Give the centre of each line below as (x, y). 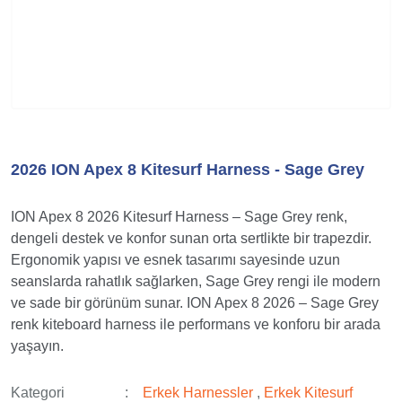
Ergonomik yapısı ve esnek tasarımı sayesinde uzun (175, 260)
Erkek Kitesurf (309, 393)
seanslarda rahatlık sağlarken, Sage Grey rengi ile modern (196, 281)
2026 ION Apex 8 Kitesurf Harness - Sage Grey (188, 170)
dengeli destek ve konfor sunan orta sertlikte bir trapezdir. (191, 238)
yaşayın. (37, 346)
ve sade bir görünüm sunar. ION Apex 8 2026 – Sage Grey (195, 303)
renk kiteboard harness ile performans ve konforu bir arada (196, 324)
